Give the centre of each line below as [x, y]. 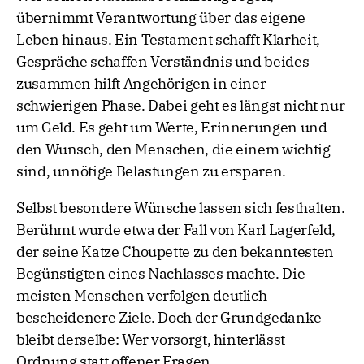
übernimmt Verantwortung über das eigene [161, 18]
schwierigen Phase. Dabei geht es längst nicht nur [181, 106]
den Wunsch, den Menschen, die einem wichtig [173, 149]
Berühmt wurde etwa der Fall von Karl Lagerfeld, [176, 230]
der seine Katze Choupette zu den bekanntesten [175, 252]
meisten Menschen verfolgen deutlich [142, 296]
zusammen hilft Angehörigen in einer [141, 84]
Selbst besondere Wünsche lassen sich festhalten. [181, 208]
